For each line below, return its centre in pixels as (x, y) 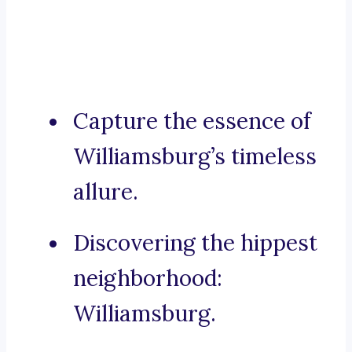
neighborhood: (148, 279)
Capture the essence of (192, 121)
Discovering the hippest (195, 243)
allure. (106, 192)
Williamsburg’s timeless (195, 157)
